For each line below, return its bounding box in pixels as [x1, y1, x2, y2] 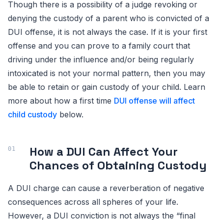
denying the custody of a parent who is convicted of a [8, 13, 209, 23]
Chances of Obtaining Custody [29, 158, 207, 173]
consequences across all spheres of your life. [8, 197, 178, 207]
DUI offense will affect [114, 96, 195, 106]
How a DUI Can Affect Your [29, 144, 178, 159]
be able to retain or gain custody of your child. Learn [8, 82, 205, 92]
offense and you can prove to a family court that [8, 41, 190, 51]
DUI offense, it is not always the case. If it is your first [8, 27, 207, 37]
